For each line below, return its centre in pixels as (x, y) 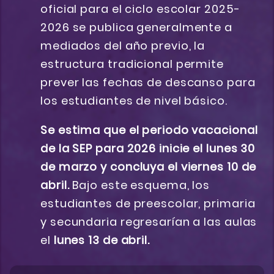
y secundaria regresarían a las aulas (149, 222)
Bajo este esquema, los (141, 185)
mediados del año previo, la (123, 46)
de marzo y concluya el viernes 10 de (149, 167)
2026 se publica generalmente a (136, 28)
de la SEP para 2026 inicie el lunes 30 (148, 149)
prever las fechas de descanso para (148, 83)
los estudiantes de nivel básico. (134, 101)
